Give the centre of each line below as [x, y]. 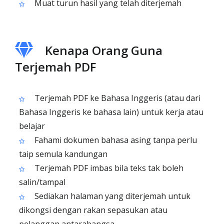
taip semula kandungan [63, 154]
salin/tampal [42, 182]
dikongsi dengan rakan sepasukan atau [93, 210]
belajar [32, 126]
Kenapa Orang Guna [104, 50]
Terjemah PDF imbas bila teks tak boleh [108, 168]
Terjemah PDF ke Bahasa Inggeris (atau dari [116, 98]
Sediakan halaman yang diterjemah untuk [111, 196]
